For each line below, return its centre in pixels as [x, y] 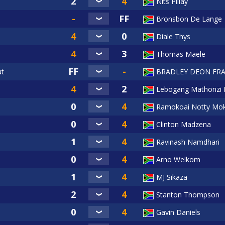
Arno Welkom [178, 160]
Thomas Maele [181, 54]
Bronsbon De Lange [189, 19]
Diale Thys [173, 37]
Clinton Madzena [184, 125]
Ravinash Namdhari [188, 142]
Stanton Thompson [188, 195]
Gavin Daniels [178, 212]
